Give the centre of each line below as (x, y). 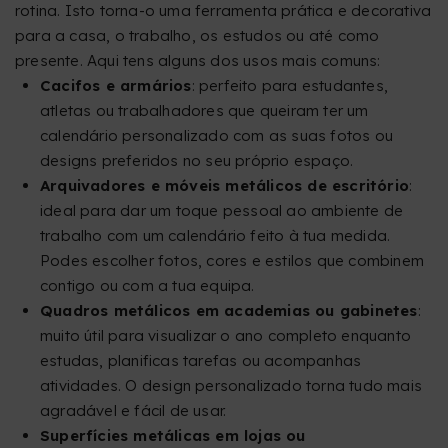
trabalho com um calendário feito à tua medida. (215, 236)
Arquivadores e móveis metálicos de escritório (224, 186)
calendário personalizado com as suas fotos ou (217, 136)
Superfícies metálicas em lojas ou (173, 436)
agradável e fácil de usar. (133, 411)
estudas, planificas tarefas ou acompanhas (201, 361)
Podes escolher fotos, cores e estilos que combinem (232, 261)
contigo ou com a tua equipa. (147, 286)
